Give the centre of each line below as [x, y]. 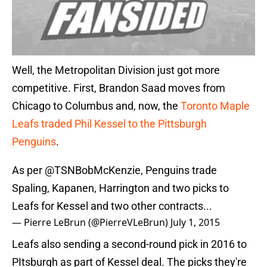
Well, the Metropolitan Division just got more [116, 70]
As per [28, 170]
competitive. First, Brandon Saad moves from [119, 88]
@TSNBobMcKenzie [93, 170]
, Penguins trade [179, 170]
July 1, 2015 [195, 223]
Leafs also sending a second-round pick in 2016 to [129, 244]
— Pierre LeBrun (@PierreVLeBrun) [91, 223]
